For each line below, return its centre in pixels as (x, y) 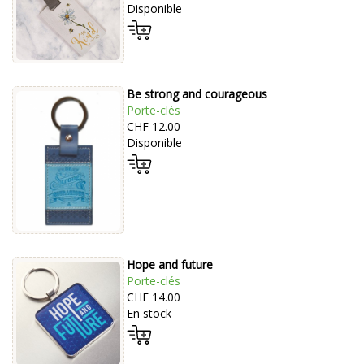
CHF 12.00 (153, 127)
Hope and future (169, 265)
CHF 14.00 (153, 297)
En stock (149, 314)
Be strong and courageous (197, 94)
